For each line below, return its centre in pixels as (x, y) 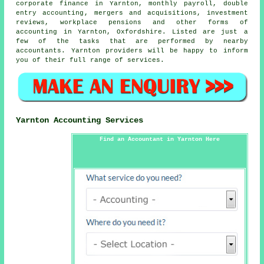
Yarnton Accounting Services (80, 120)
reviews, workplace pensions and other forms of (132, 22)
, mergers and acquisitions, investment (166, 13)
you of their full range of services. (90, 60)
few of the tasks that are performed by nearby (132, 41)
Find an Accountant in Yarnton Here (159, 140)
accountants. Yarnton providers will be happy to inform (132, 50)
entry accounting (50, 13)
